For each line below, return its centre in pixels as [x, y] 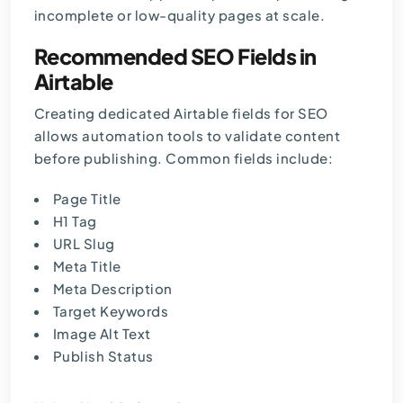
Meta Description [112, 289]
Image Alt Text [102, 334]
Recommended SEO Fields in [175, 57]
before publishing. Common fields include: [184, 158]
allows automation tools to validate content [187, 136]
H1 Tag [75, 221]
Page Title [87, 199]
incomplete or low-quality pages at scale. [179, 15]
